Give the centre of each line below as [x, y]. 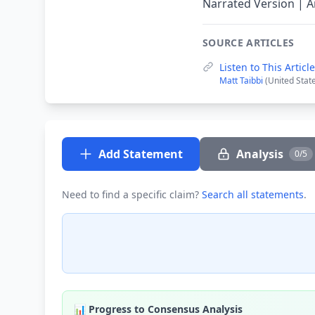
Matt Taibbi [242, 81]
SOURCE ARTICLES [249, 43]
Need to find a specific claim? [132, 194]
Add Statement [141, 154]
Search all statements [253, 194]
